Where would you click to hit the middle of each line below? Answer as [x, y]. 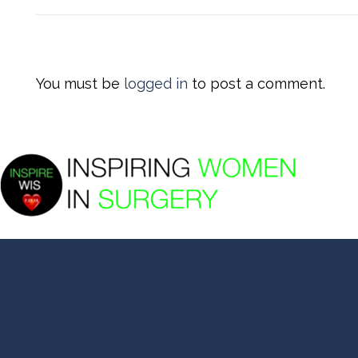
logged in [156, 84]
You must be [80, 84]
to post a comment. [257, 84]
